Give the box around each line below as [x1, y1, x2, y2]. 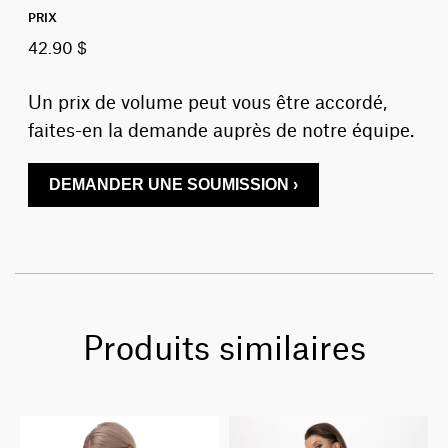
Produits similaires [82, 321, 366, 367]
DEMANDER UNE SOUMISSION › [49, 175, 299, 193]
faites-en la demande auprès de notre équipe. [28, 115, 415, 141]
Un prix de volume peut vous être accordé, [28, 87, 388, 113]
